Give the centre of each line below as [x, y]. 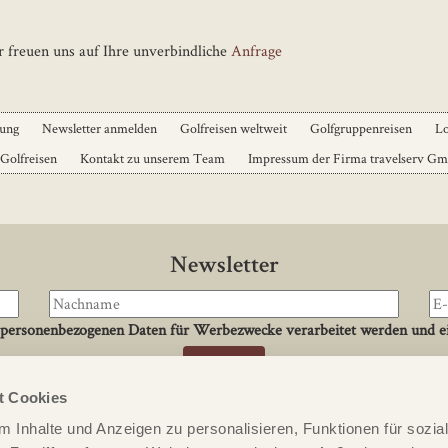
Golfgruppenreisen [361, 127]
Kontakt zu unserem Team [152, 157]
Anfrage [256, 50]
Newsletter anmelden [99, 127]
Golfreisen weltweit [233, 127]
